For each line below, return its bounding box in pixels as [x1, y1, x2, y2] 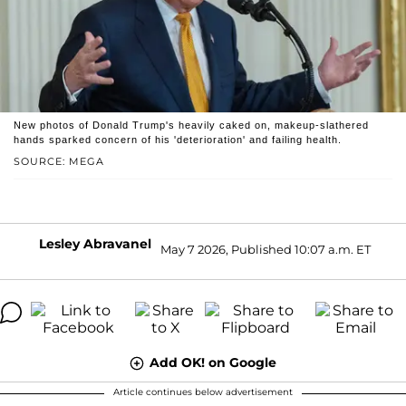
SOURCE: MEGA [14, 154, 104, 168]
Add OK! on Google [150, 353, 276, 371]
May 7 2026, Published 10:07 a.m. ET [160, 242, 371, 257]
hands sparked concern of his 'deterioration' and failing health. [14, 133, 342, 145]
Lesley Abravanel [39, 235, 151, 252]
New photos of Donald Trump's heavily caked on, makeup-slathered [14, 119, 369, 130]
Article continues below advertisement [113, 385, 293, 398]
